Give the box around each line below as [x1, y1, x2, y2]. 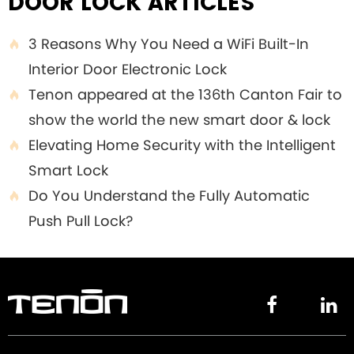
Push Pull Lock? [28, 211, 133, 231]
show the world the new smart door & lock [28, 110, 330, 130]
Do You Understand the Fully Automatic [28, 186, 310, 205]
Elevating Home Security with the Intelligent [28, 135, 336, 155]
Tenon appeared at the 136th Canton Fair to [28, 85, 342, 104]
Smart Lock [28, 160, 108, 180]
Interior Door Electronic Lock [28, 59, 227, 79]
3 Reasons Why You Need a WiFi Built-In [28, 34, 309, 54]
